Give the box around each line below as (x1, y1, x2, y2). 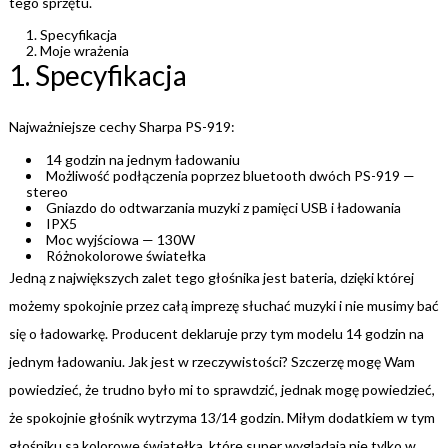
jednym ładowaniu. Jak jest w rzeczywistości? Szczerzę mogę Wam (8, 352, 415, 370)
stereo (26, 182, 69, 200)
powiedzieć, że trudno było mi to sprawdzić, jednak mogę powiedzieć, (8, 380, 435, 398)
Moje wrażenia (40, 42, 130, 60)
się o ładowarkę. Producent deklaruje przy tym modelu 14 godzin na (8, 324, 424, 342)
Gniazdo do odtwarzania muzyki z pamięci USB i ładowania (46, 198, 402, 216)
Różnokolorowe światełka (46, 246, 207, 264)
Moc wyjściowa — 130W (46, 230, 196, 248)
